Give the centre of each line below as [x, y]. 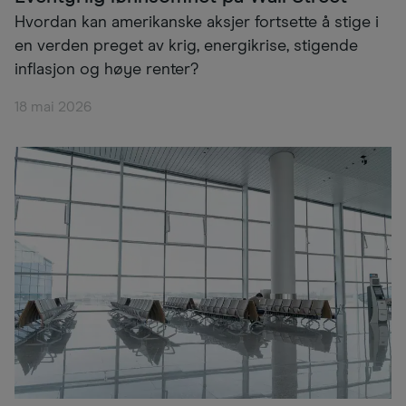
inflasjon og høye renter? [106, 70]
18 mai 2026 [53, 107]
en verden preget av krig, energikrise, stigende [186, 47]
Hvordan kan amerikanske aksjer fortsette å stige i [197, 23]
